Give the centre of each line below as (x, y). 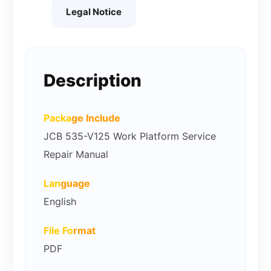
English (60, 202)
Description (93, 81)
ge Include (96, 118)
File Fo (58, 231)
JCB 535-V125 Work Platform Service (130, 136)
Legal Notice (93, 12)
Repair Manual (76, 155)
